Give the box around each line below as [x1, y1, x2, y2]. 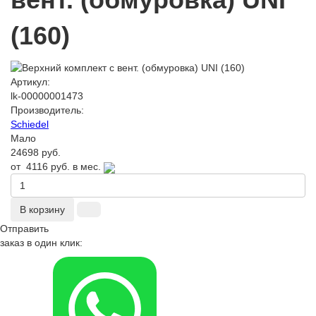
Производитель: [11, 104, 84, 116]
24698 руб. [11, 147, 61, 159]
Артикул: [11, 76, 50, 88]
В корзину [20, 204, 65, 216]
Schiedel [11, 119, 49, 130]
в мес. [70, 161, 104, 173]
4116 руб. [26, 161, 70, 173]
